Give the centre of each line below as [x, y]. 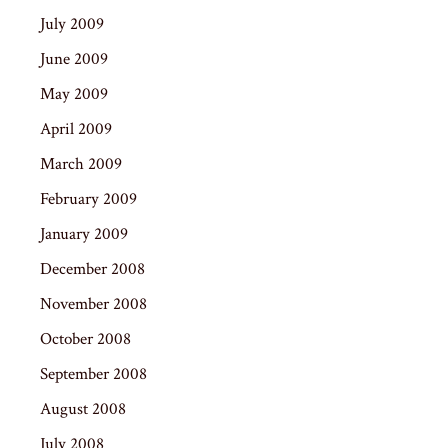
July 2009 [72, 23]
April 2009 [76, 128]
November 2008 [93, 303]
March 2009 [81, 163]
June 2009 [74, 58]
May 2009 [74, 93]
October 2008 [85, 338]
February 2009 [88, 198]
